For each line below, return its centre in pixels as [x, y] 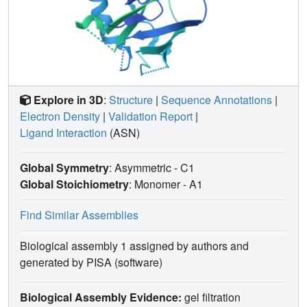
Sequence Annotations [217, 99]
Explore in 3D [69, 99]
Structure [131, 99]
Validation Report [150, 116]
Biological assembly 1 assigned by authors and [134, 245]
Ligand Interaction [63, 132]
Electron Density [60, 116]
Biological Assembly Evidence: [101, 297]
